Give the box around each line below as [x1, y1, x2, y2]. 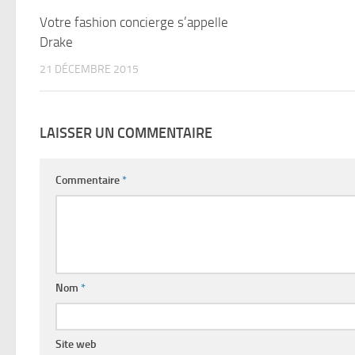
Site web [55, 338, 97, 352]
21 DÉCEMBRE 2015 [40, 62, 139, 76]
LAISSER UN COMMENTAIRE [40, 124, 212, 143]
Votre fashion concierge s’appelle [40, 13, 228, 30]
